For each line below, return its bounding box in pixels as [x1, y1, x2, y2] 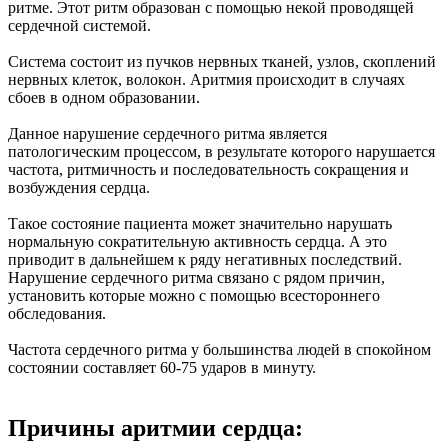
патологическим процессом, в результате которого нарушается [8, 143, 435, 161]
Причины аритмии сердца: [8, 415, 303, 442]
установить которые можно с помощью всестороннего [8, 287, 380, 305]
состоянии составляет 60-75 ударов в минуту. [8, 359, 316, 377]
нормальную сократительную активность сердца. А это [8, 233, 387, 251]
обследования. [8, 305, 106, 323]
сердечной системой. [8, 17, 151, 35]
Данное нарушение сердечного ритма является [8, 125, 327, 143]
